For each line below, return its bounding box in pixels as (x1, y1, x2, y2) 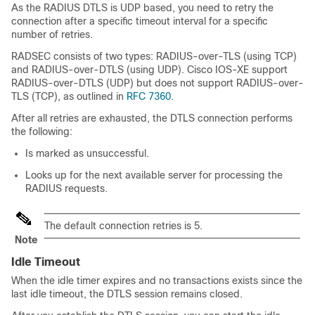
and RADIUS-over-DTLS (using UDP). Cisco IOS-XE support (11, 64, 288, 75)
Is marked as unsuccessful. (25, 148, 149, 159)
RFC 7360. (127, 91, 174, 102)
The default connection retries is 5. (44, 220, 202, 231)
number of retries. (11, 29, 93, 40)
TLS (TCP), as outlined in (11, 91, 127, 102)
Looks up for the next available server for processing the (25, 169, 283, 181)
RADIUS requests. (25, 183, 108, 194)
